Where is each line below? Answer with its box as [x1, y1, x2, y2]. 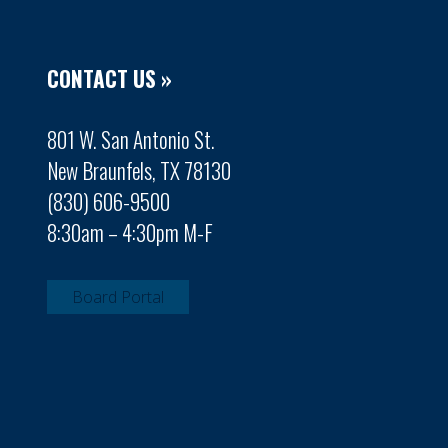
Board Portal [72, 286, 164, 308]
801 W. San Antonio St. [47, 124, 215, 155]
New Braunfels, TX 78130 [47, 155, 231, 186]
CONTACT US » [47, 63, 172, 94]
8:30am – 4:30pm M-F [47, 217, 213, 248]
